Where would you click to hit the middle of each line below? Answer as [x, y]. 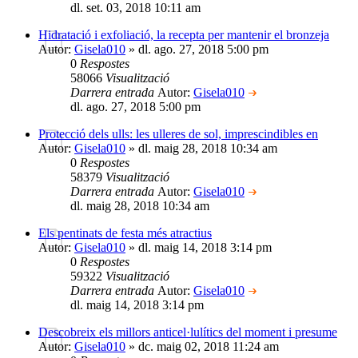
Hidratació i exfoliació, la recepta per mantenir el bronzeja [184, 34]
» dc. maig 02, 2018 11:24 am [202, 346]
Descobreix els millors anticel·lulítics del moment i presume [188, 332]
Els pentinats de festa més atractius [125, 233]
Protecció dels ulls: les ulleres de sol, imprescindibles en [178, 133]
